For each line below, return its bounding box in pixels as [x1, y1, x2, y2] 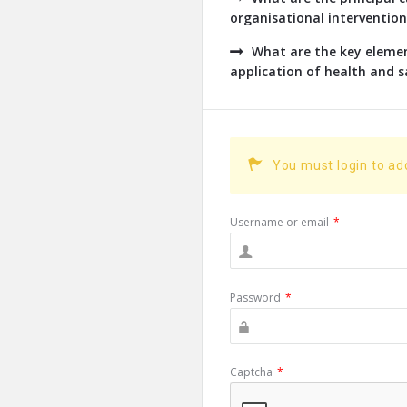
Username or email [230, 214, 329, 230]
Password [230, 290, 281, 305]
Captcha [230, 364, 273, 380]
